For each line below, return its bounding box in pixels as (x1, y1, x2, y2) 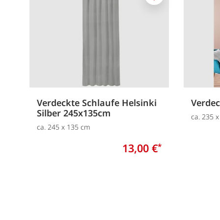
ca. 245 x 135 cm (37, 122, 90, 132)
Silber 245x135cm (37, 107, 110, 119)
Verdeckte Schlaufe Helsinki (37, 96, 157, 109)
